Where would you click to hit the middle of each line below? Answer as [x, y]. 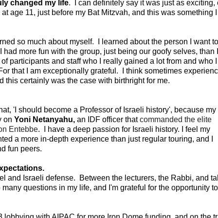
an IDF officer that [107, 119]
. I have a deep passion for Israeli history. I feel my [124, 129]
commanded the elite [175, 119]
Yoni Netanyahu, [44, 119]
